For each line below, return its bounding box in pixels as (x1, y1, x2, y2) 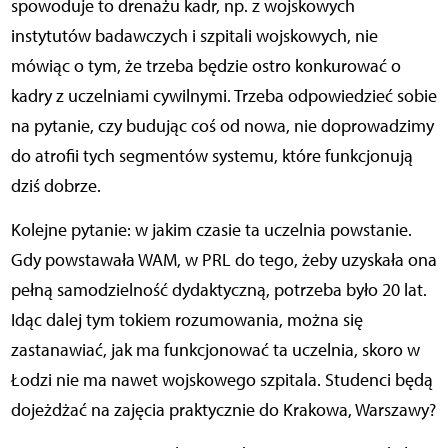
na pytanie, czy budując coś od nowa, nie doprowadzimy (10, 114, 434, 137)
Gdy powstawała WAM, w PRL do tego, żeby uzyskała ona (10, 248, 437, 271)
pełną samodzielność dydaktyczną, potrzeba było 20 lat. (10, 278, 427, 301)
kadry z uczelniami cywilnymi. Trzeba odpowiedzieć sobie (10, 84, 437, 107)
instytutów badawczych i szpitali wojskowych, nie (10, 24, 378, 47)
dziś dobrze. (10, 174, 101, 197)
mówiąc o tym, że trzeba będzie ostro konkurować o (10, 54, 401, 77)
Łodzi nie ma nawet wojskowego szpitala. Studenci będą (10, 368, 433, 391)
